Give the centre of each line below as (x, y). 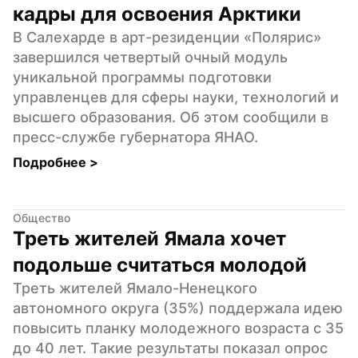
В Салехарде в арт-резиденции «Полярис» (167, 37)
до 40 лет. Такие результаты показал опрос (170, 348)
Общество (42, 217)
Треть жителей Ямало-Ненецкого (135, 288)
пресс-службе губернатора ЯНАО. (135, 137)
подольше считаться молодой (160, 265)
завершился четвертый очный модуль (150, 57)
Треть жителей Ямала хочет (149, 238)
